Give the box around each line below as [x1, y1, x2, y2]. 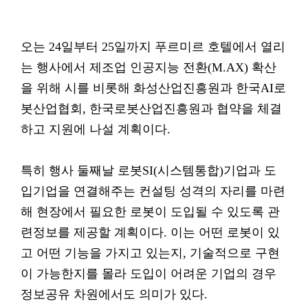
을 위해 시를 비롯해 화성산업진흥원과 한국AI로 [21, 81, 286, 95]
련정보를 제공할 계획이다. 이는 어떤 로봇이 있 [21, 225, 280, 239]
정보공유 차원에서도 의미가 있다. [21, 287, 208, 301]
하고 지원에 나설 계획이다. [21, 122, 170, 136]
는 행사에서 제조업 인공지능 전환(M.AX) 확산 [21, 60, 276, 74]
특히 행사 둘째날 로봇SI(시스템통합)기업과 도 [21, 164, 276, 177]
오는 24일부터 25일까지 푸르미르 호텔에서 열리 [21, 40, 285, 54]
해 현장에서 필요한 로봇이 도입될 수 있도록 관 [21, 205, 280, 219]
